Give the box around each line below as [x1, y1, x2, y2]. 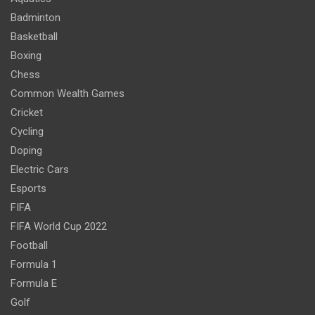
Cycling [11, 124, 44, 138]
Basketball [11, 30, 58, 43]
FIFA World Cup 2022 [11, 219, 107, 233]
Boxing [11, 49, 41, 62]
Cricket [11, 105, 43, 119]
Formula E [11, 276, 57, 290]
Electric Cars [11, 162, 69, 176]
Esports [11, 181, 46, 195]
